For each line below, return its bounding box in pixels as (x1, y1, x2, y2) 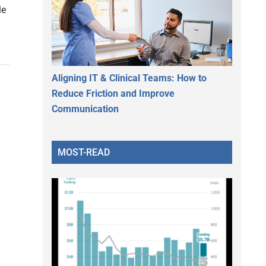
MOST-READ (58, 146, 110, 158)
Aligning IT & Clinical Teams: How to (52, 72, 207, 84)
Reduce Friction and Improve (52, 87, 175, 99)
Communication (52, 103, 119, 115)
